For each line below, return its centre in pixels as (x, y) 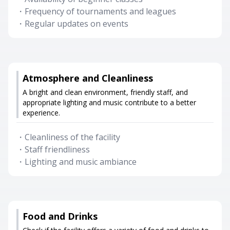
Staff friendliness (57, 149)
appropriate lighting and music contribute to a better (109, 102)
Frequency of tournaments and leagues (100, 11)
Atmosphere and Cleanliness (88, 78)
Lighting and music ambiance (81, 162)
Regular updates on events (76, 24)
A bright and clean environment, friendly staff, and (105, 92)
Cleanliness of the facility (72, 137)
